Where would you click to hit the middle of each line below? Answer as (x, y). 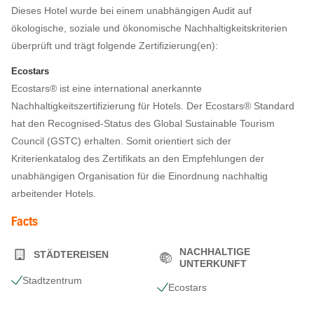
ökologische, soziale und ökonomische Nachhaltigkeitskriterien (149, 28)
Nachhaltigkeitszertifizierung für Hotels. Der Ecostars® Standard (153, 106)
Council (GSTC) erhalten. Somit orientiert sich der (121, 141)
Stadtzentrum (52, 280)
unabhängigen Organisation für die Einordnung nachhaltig (139, 176)
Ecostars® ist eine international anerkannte (107, 88)
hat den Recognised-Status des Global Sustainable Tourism (143, 123)
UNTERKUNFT (213, 264)
